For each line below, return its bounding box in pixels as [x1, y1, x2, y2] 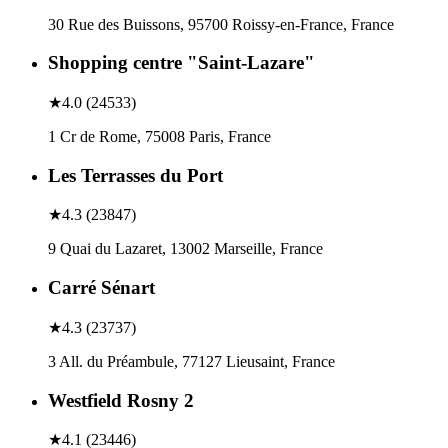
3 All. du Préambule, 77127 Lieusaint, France [48, 352, 335, 370]
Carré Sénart [48, 277, 155, 299]
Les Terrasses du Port [48, 164, 223, 186]
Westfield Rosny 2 [48, 389, 194, 411]
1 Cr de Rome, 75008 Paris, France [48, 128, 271, 145]
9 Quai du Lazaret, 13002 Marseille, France [48, 240, 323, 258]
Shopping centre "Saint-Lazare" [48, 52, 315, 74]
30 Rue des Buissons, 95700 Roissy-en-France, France [48, 15, 394, 33]
